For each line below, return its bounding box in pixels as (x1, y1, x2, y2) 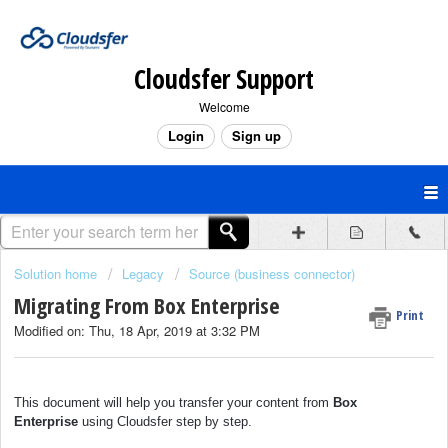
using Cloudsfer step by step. (82, 413, 252, 429)
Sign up (231, 125, 281, 145)
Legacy (122, 264, 164, 283)
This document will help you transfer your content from (14, 394, 333, 410)
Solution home (14, 264, 101, 283)
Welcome (198, 97, 250, 115)
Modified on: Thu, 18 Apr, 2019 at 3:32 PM (14, 321, 260, 341)
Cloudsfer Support (134, 60, 314, 97)
